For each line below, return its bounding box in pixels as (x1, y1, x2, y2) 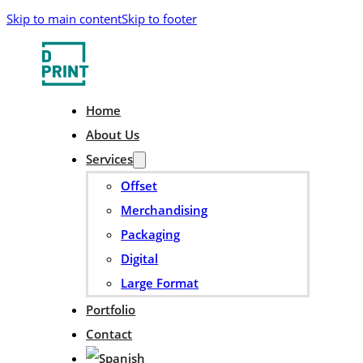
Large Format (121, 274, 199, 291)
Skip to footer (122, 11, 197, 27)
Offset (121, 177, 158, 194)
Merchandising (121, 201, 208, 218)
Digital (121, 250, 159, 267)
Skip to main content (6, 11, 122, 27)
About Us (86, 126, 140, 143)
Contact (86, 325, 133, 342)
